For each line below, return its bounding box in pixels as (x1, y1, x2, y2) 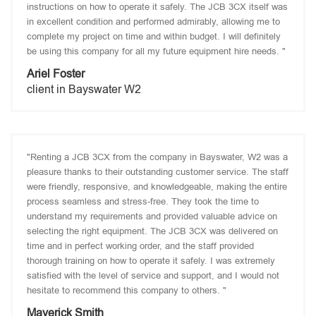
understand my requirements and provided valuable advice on (27, 211, 277, 221)
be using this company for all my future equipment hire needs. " (27, 46, 286, 56)
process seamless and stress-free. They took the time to (27, 196, 259, 207)
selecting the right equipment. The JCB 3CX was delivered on (27, 226, 278, 236)
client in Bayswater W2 (27, 83, 141, 95)
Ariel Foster (27, 68, 85, 80)
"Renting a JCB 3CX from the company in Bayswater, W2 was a (27, 152, 288, 162)
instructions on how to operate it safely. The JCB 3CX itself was (27, 1, 288, 12)
